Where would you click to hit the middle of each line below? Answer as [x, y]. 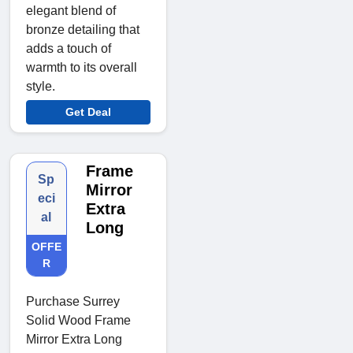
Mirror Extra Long [74, 339]
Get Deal [88, 111]
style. [41, 86]
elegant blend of [71, 10]
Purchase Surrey [73, 301]
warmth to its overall [82, 67]
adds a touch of [69, 48]
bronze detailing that [83, 29]
